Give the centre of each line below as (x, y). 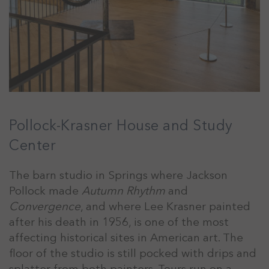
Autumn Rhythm (123, 191)
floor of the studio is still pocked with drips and (133, 253)
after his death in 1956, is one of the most (119, 222)
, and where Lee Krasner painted (165, 206)
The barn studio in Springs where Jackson (118, 175)
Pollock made (45, 191)
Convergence (45, 206)
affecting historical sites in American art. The (126, 237)
